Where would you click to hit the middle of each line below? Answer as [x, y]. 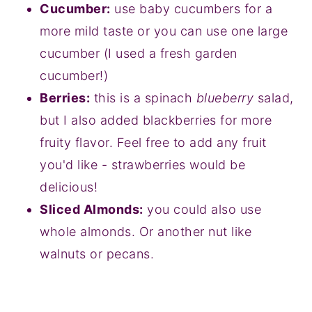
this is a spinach [143, 97]
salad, [275, 97]
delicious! [69, 187]
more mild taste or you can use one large [164, 31]
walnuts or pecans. [97, 253]
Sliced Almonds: [92, 209]
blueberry [227, 97]
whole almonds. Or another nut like [146, 231]
